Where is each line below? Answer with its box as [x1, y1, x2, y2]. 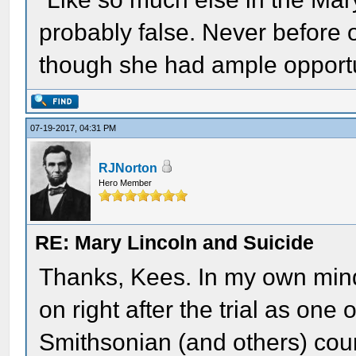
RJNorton [99, 161, 158, 175]
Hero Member [99, 178, 153, 188]
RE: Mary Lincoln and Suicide [35, 231, 315, 253]
